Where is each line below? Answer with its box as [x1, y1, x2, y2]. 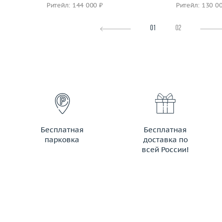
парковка [45, 135, 80, 144]
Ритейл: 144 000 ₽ [47, 1, 103, 9]
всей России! [142, 145, 189, 154]
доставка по [143, 135, 188, 144]
